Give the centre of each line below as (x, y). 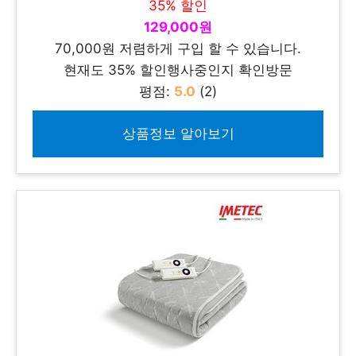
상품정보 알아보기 (178, 133)
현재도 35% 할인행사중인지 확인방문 (178, 70)
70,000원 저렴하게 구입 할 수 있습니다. (178, 48)
